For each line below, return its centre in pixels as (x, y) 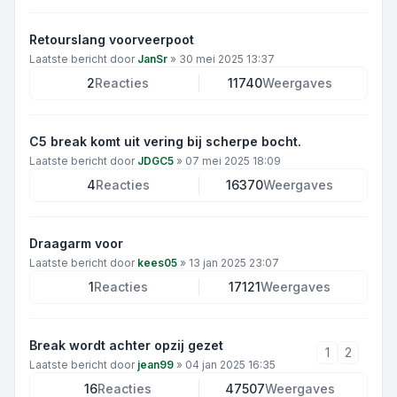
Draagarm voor (76, 243)
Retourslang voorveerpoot (112, 39)
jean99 (156, 365)
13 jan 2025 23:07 (234, 263)
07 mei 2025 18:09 (233, 161)
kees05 (157, 263)
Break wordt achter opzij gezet (126, 345)
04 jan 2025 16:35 (230, 365)
